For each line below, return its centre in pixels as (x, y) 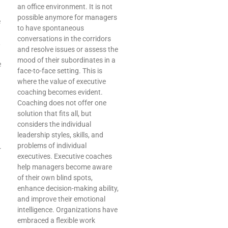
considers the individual (54, 124)
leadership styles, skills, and (60, 135)
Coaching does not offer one (62, 103)
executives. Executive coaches (65, 156)
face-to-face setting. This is (60, 71)
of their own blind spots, (55, 178)
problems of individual (52, 146)
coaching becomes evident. (60, 92)
